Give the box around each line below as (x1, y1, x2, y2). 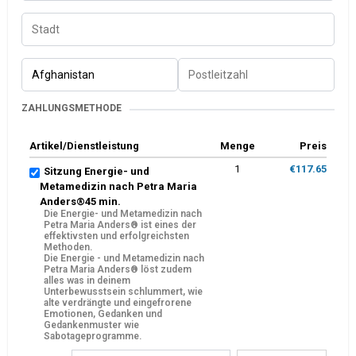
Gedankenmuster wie (44, 319, 139, 331)
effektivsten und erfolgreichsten (44, 230, 189, 242)
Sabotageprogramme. (44, 331, 141, 342)
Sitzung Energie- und (44, 165, 149, 177)
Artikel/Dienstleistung (29, 140, 139, 152)
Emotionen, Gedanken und (44, 308, 162, 319)
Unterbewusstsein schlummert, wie (44, 286, 203, 297)
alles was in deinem (44, 275, 130, 286)
